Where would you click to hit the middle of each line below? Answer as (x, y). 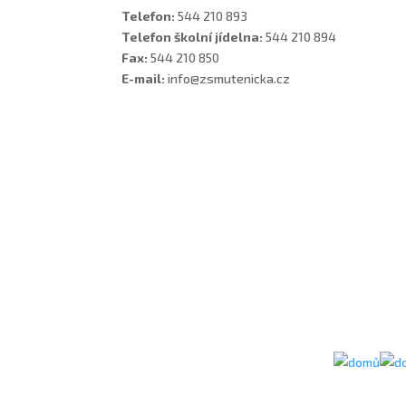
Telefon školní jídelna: (193, 36)
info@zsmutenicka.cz (228, 78)
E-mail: (144, 78)
